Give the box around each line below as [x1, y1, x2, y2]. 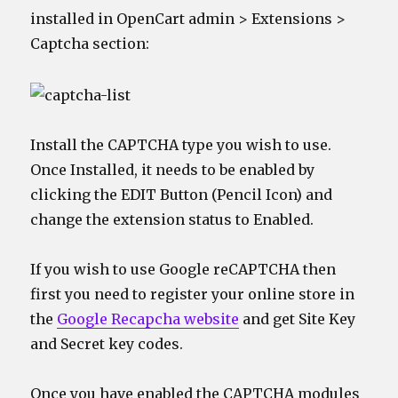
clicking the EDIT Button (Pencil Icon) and [30, 185, 333, 203]
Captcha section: [30, 35, 150, 53]
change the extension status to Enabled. [30, 210, 314, 228]
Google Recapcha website [57, 309, 240, 328]
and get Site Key [239, 309, 356, 328]
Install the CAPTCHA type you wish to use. [30, 135, 332, 154]
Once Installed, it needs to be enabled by [30, 160, 315, 179]
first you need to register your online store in [30, 284, 355, 303]
